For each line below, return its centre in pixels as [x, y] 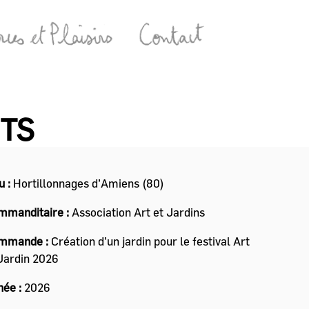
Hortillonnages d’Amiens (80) [87, 183]
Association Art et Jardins [137, 212]
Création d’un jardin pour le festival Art [149, 241]
